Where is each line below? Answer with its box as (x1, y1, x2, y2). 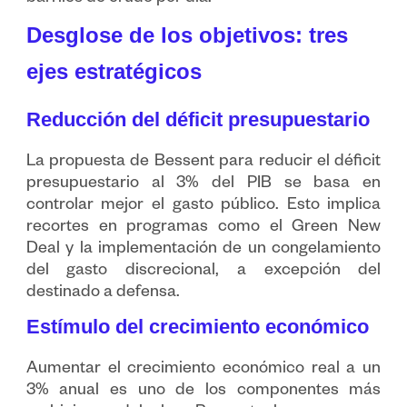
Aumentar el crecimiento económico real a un (25, 361, 382, 380)
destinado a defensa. (25, 284, 180, 303)
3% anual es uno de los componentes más (25, 382, 382, 402)
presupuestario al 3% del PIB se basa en (25, 175, 382, 194)
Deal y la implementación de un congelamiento (25, 241, 382, 260)
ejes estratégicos (25, 59, 202, 84)
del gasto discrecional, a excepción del (25, 263, 382, 282)
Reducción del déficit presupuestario (25, 108, 370, 132)
